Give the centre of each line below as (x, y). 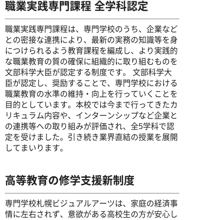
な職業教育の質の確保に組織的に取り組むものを (91, 62)
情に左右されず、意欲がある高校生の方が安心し (91, 214)
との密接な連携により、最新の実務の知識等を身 (91, 40)
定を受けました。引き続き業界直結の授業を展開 (91, 137)
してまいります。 (36, 148)
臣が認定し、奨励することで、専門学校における (91, 83)
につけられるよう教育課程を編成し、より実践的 (91, 51)
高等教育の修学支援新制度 (70, 180)
